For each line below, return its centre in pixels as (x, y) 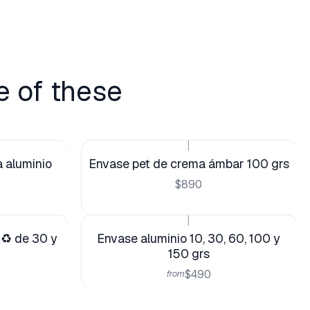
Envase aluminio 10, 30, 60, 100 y (189, 239)
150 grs (189, 254)
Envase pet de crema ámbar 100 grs (189, 164)
